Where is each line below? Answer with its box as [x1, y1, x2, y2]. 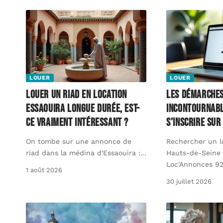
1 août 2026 [26, 166, 62, 174]
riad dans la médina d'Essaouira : [26, 149, 140, 157]
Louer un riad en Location [26, 88, 127, 102]
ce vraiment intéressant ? [26, 116, 129, 130]
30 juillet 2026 [166, 178, 212, 186]
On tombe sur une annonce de [26, 137, 131, 146]
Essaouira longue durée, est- [26, 102, 140, 116]
